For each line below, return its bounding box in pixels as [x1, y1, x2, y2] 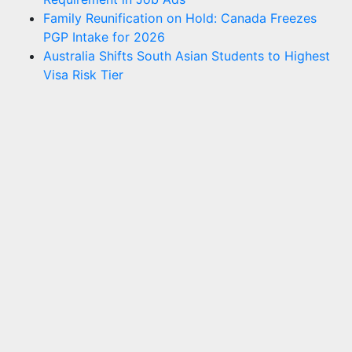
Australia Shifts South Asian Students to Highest [43, 47, 330, 64]
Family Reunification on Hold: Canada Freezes [43, 9, 317, 26]
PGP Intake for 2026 [43, 28, 165, 45]
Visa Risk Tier [43, 66, 123, 82]
